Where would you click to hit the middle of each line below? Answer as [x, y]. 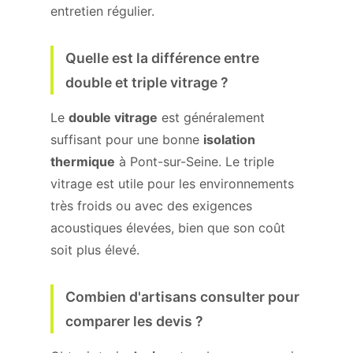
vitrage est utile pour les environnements [172, 184]
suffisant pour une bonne [127, 139]
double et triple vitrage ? [147, 82]
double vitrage [113, 117]
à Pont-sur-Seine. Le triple [195, 162]
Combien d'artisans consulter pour [182, 297]
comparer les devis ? [134, 321]
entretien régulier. [102, 11]
